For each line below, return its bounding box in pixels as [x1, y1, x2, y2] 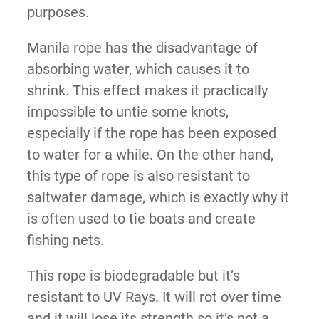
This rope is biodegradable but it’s [26, 266, 240, 284]
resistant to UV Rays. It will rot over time [26, 288, 281, 305]
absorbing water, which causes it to [26, 60, 249, 78]
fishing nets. [26, 231, 104, 249]
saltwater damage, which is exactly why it [26, 188, 289, 206]
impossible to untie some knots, [26, 103, 229, 120]
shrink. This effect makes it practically [26, 81, 268, 99]
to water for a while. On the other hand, [26, 145, 273, 163]
